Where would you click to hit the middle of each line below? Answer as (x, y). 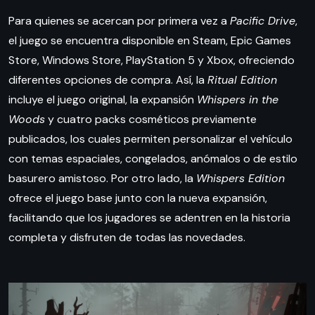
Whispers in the (238, 99)
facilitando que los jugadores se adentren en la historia (149, 217)
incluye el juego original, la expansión (103, 99)
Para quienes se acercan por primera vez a (119, 20)
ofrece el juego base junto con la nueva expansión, (138, 198)
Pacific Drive (263, 20)
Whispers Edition (240, 178)
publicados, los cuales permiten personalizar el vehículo (150, 139)
